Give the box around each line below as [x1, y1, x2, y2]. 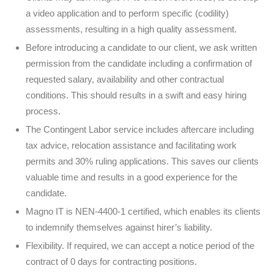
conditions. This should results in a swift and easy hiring [26, 90, 246, 100]
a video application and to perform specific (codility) [26, 8, 229, 18]
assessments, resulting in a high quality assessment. [26, 24, 237, 34]
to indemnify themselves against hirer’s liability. [26, 222, 212, 232]
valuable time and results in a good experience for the [26, 172, 237, 182]
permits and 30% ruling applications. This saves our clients [26, 156, 259, 166]
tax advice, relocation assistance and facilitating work [26, 140, 237, 150]
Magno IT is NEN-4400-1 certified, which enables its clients [26, 206, 261, 217]
